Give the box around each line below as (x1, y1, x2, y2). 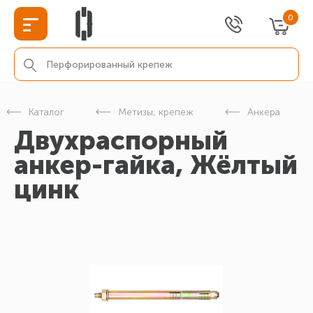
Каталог (29, 106, 64, 118)
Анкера (247, 106, 280, 118)
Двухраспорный (14, 124, 228, 156)
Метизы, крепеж (118, 106, 194, 118)
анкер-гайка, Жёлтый (14, 149, 298, 181)
